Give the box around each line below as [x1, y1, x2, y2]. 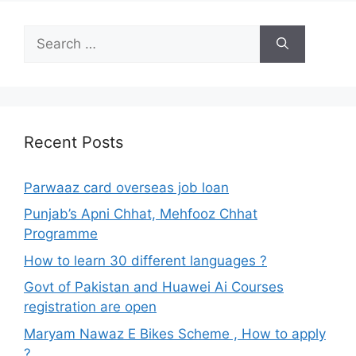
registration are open [24, 299, 157, 315]
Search [23, 25, 68, 42]
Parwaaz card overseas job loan [24, 179, 229, 195]
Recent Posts [24, 132, 123, 152]
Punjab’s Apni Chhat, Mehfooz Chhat [24, 206, 257, 222]
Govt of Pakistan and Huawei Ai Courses [24, 279, 284, 295]
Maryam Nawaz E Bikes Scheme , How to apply [24, 325, 326, 342]
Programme [24, 226, 98, 242]
